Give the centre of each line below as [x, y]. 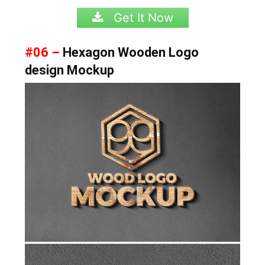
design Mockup [70, 70]
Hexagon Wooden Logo [130, 52]
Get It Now [141, 17]
